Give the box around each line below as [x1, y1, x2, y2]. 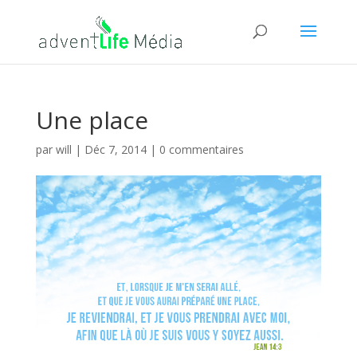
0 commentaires [159, 142, 244, 157]
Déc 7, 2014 [84, 142, 147, 157]
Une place [35, 104, 148, 136]
